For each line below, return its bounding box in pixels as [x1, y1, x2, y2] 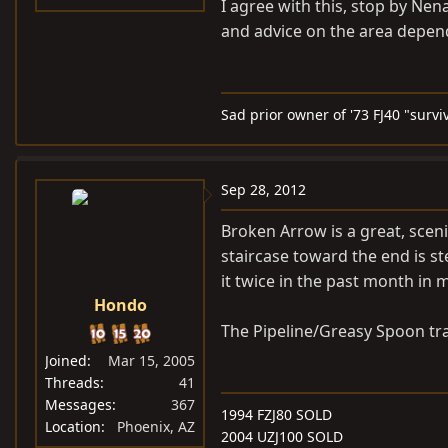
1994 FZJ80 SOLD [221, 405, 332, 424]
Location [45, 417, 101, 436]
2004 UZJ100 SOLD [221, 427, 343, 446]
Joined [45, 351, 87, 370]
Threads [45, 373, 100, 392]
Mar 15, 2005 [108, 351, 195, 370]
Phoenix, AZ [117, 417, 195, 436]
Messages [45, 395, 112, 414]
